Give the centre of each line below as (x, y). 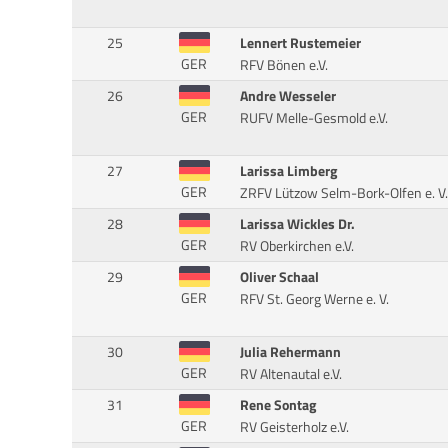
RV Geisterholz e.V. (294, 427)
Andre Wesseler (287, 96)
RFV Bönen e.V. (283, 65)
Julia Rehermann (290, 352)
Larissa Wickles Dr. (297, 224)
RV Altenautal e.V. (290, 374)
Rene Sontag (277, 405)
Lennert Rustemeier (300, 43)
